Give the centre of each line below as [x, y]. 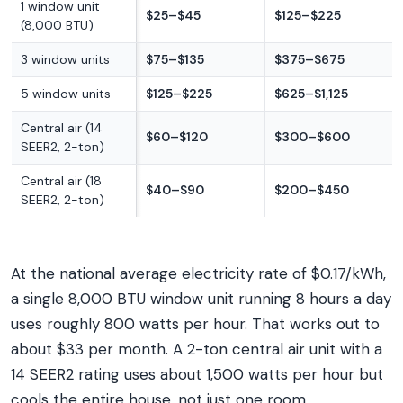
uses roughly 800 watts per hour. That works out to [195, 324]
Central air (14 [62, 128]
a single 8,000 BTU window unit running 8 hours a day [201, 299]
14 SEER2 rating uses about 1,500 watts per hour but [197, 374]
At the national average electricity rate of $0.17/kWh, [198, 273]
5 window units [66, 94]
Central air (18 [61, 181]
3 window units [65, 59]
